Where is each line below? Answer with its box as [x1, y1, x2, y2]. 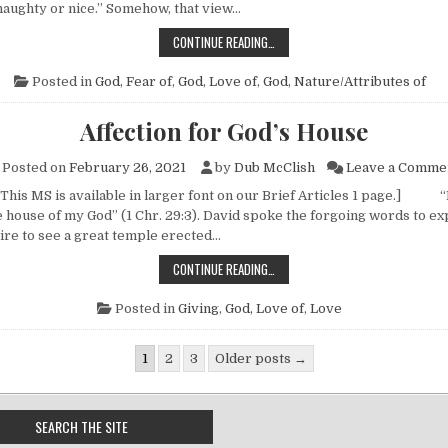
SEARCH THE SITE [35, 415, 129, 437]
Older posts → [214, 350, 307, 366]
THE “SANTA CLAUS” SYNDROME [274, 30, 432, 51]
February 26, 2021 [69, 159, 186, 175]
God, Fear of [94, 73, 172, 89]
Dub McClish [234, 159, 315, 175]
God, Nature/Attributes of [262, 73, 426, 89]
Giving [178, 300, 219, 316]
